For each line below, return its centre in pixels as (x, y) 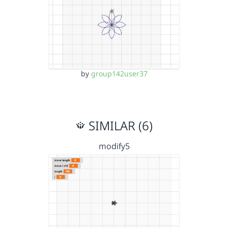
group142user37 (119, 73)
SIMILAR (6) (119, 125)
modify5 (114, 146)
